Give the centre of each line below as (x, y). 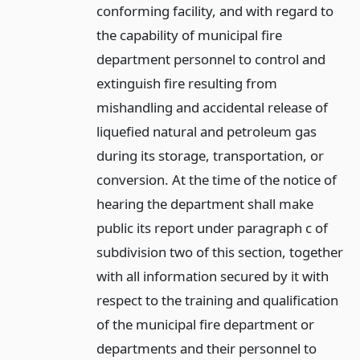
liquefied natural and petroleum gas (206, 132)
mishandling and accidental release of (212, 108)
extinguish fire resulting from (186, 84)
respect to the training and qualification (217, 301)
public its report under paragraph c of (212, 228)
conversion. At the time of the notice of (216, 180)
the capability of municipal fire (189, 35)
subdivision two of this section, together (219, 252)
